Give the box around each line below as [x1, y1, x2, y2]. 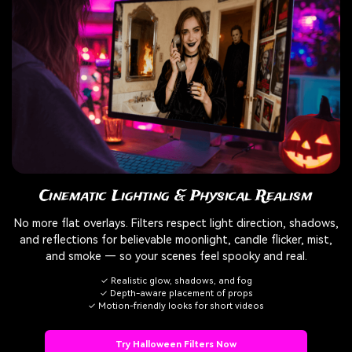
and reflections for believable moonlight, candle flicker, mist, [20, 233, 332, 247]
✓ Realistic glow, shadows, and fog [100, 275, 252, 286]
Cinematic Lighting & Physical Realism [39, 186, 313, 207]
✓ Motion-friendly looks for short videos [88, 300, 264, 311]
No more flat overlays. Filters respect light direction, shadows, [13, 216, 339, 230]
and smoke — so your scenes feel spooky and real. [45, 249, 307, 263]
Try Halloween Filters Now [115, 339, 236, 350]
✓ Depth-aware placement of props [99, 288, 253, 299]
